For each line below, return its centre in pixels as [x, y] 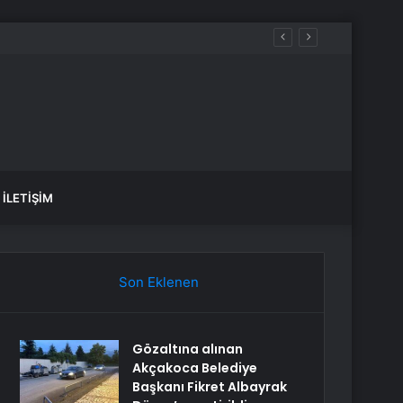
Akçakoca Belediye [195, 368]
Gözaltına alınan [188, 349]
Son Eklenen [158, 282]
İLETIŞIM [28, 198]
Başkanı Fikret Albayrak [210, 387]
